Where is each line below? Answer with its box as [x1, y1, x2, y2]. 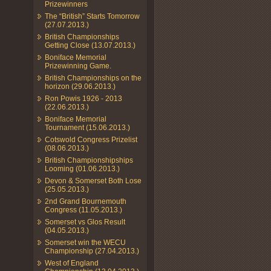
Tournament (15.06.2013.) [45, 123, 130, 132]
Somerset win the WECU [45, 238, 126, 247]
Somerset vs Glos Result [45, 217, 125, 226]
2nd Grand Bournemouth [45, 197, 126, 206]
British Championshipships [45, 155, 133, 165]
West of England [45, 258, 99, 267]
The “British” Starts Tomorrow [45, 11, 140, 21]
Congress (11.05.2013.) [45, 205, 122, 214]
